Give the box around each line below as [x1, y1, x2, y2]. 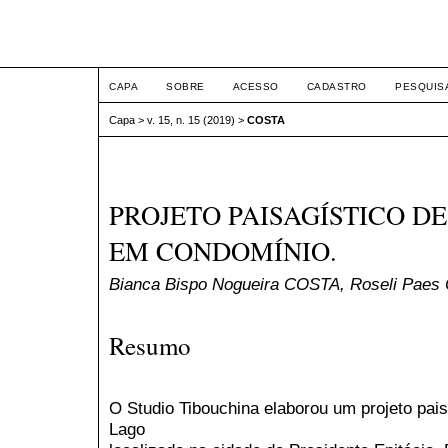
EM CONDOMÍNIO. [109, 233, 337, 270]
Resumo [109, 328, 191, 362]
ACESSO [232, 81, 279, 92]
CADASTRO [306, 81, 367, 92]
